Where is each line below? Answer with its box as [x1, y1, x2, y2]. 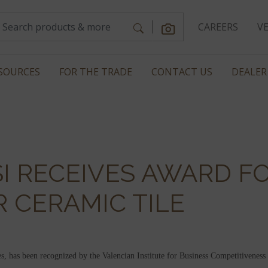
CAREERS [197, 20, 238, 33]
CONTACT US [151, 65, 212, 78]
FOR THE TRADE [59, 65, 132, 78]
